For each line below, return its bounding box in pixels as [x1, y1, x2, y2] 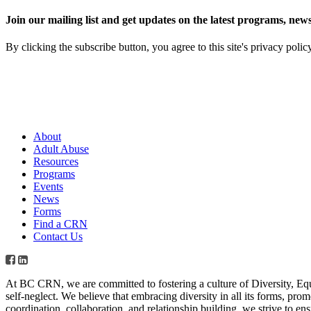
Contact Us [33, 230, 83, 243]
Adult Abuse [33, 143, 89, 155]
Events [33, 180, 63, 193]
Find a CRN [33, 218, 87, 230]
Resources [33, 155, 78, 168]
